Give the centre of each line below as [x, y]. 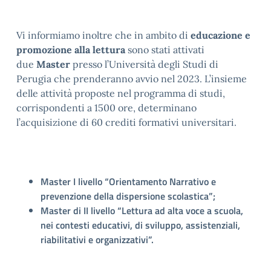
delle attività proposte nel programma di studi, [121, 93]
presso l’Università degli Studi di [144, 64]
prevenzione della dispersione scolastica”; [128, 196]
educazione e [220, 35]
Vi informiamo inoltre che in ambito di [103, 35]
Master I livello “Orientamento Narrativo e [128, 181]
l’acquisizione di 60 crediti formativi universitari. [126, 122]
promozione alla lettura [71, 50]
